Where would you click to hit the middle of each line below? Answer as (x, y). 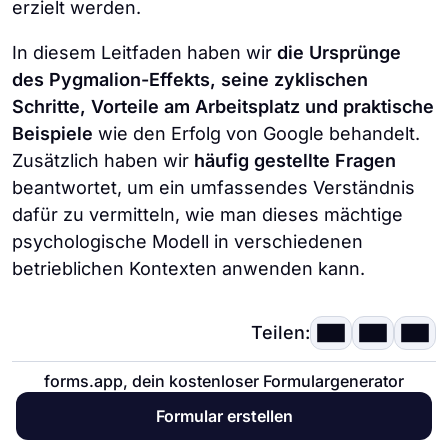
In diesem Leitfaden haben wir (144, 52)
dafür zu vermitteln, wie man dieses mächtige (207, 214)
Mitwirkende (81, 376)
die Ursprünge (339, 52)
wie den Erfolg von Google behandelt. (256, 133)
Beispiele (52, 133)
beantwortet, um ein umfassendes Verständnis (213, 187)
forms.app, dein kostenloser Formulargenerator (224, 381)
